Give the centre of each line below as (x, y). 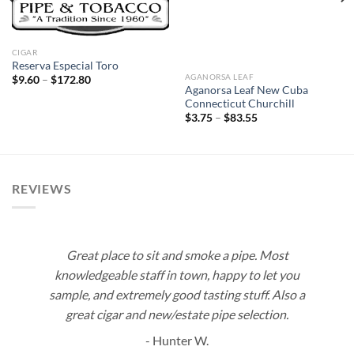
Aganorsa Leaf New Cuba (246, 90)
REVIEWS (42, 188)
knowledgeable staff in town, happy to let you (177, 275)
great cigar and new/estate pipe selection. (177, 314)
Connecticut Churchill (239, 103)
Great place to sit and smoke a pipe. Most (177, 255)
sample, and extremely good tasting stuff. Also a (177, 295)
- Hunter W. (177, 341)
